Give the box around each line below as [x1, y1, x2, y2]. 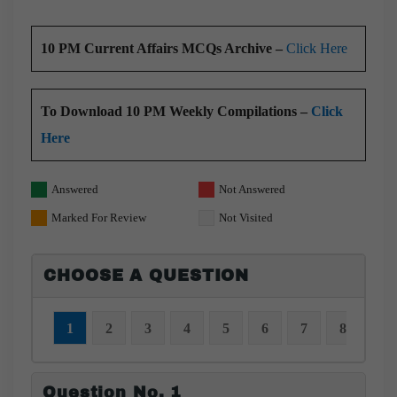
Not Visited [219, 211, 273, 225]
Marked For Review [51, 211, 146, 225]
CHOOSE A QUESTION [43, 267, 250, 285]
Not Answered [219, 183, 285, 197]
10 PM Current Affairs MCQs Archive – [41, 40, 286, 56]
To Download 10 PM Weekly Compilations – [41, 104, 311, 120]
